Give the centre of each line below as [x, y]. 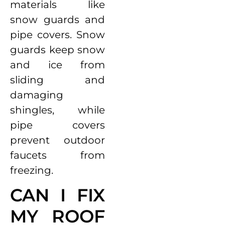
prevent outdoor [58, 140]
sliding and [58, 80]
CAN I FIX [58, 195]
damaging [37, 95]
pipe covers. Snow [58, 34]
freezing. [33, 170]
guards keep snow [58, 49]
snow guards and [58, 19]
